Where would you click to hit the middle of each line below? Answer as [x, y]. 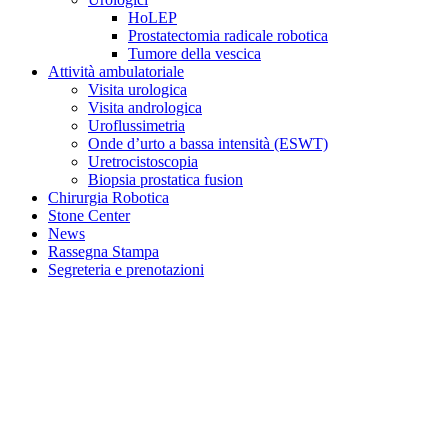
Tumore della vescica [194, 53]
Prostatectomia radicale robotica [228, 35]
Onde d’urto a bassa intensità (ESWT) [208, 143]
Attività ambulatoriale [116, 71]
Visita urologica [137, 89]
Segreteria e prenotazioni [126, 269]
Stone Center [89, 215]
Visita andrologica [145, 107]
